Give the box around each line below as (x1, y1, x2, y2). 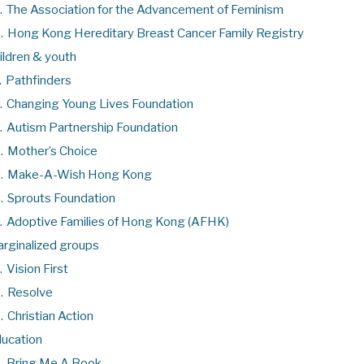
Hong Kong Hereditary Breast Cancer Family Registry (7, 25, 304, 41)
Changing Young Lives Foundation (6, 96, 193, 111)
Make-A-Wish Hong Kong (7, 167, 152, 182)
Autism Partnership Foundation (6, 119, 178, 135)
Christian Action (7, 308, 93, 323)
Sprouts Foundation (7, 190, 115, 206)
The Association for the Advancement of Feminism (6, 2, 284, 17)
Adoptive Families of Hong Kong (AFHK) (6, 214, 229, 229)
